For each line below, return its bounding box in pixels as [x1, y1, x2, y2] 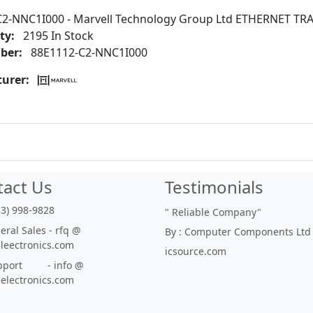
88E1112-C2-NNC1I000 [28, 45, 147, 60]
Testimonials [165, 175, 263, 198]
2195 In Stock [20, 28, 94, 43]
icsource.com [165, 245, 226, 258]
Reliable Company [172, 205, 257, 219]
